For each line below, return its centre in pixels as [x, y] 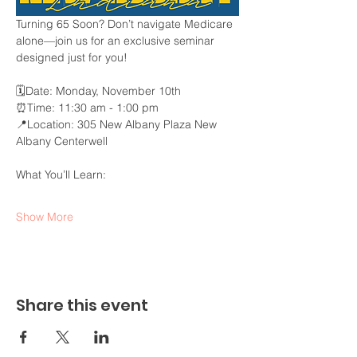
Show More [45, 216]
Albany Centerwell [62, 141]
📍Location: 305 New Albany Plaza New [118, 124]
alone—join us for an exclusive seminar [117, 40]
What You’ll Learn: [61, 174]
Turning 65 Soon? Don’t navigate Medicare [126, 24]
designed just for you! [72, 57]
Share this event [82, 305]
